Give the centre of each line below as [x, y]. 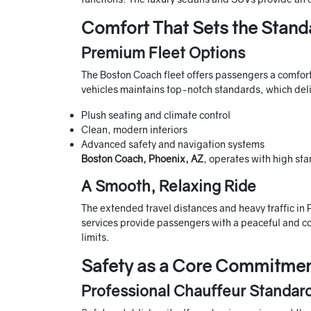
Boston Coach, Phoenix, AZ [142, 159]
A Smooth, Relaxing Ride [169, 186]
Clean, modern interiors [134, 130]
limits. [95, 237]
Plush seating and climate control [156, 115]
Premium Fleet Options [163, 53]
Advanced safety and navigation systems [173, 144]
